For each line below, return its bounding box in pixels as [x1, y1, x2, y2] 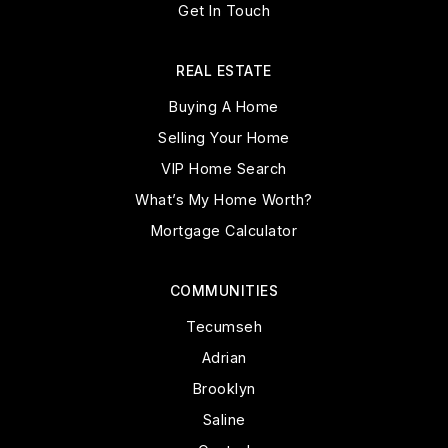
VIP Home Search [161, 160, 287, 177]
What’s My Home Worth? [135, 191, 313, 208]
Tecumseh [186, 318, 262, 335]
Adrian [201, 349, 247, 366]
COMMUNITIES [169, 282, 279, 299]
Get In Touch [178, 2, 270, 19]
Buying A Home [169, 98, 279, 115]
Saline [202, 411, 246, 428]
